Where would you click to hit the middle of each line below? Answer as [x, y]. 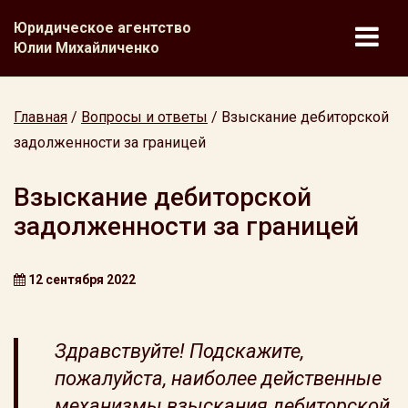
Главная [41, 117]
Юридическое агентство [102, 28]
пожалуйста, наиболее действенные [218, 378]
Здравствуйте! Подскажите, [179, 351]
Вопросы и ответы [144, 117]
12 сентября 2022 [81, 280]
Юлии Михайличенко [87, 48]
